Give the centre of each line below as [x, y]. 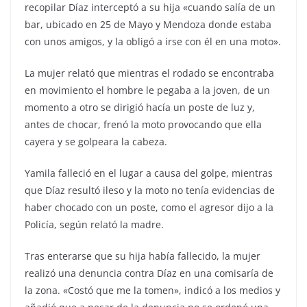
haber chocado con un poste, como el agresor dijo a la [149, 208]
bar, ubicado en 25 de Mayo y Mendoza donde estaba [148, 25]
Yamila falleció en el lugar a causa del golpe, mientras [149, 173]
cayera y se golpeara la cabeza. [96, 142]
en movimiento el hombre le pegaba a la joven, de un [147, 90]
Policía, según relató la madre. [94, 225]
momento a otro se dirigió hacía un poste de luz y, [140, 108]
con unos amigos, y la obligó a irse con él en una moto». [153, 42]
